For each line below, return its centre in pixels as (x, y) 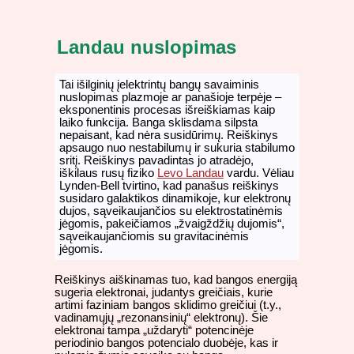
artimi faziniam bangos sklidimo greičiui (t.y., (168, 305)
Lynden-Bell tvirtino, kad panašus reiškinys (169, 185)
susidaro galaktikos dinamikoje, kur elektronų (175, 198)
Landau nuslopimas (147, 47)
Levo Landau (190, 173)
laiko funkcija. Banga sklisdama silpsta (158, 122)
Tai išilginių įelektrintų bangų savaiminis (159, 84)
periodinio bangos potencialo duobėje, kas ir (166, 343)
